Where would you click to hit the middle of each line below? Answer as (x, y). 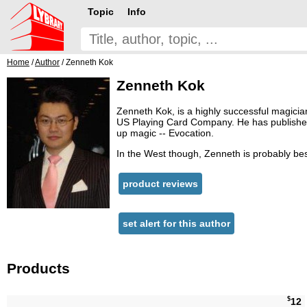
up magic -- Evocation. (165, 133)
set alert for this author (176, 224)
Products (38, 268)
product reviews (160, 184)
